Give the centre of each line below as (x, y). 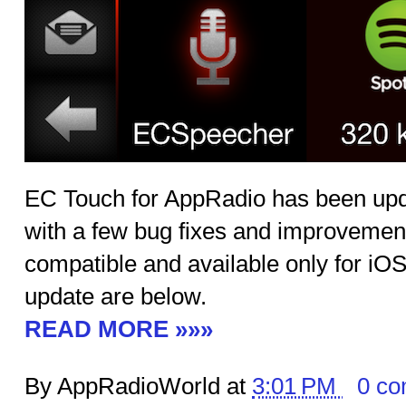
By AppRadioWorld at (138, 386)
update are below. (116, 296)
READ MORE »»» (119, 329)
